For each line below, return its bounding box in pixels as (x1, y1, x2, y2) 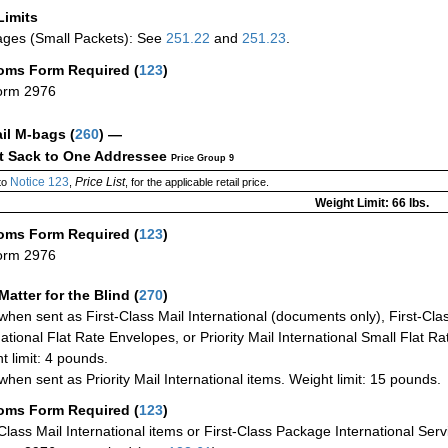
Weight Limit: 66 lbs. (314, 195, 429, 210)
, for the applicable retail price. (124, 175, 269, 188)
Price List (74, 174, 125, 189)
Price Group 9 (171, 152, 234, 163)
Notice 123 (6, 174, 69, 189)
